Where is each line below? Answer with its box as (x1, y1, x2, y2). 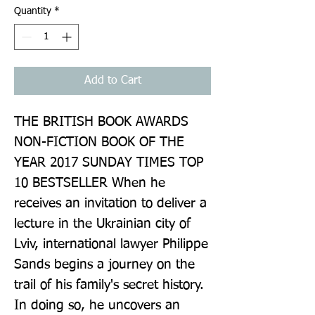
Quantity (14, 6, 51, 16)
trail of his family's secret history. (14, 278, 204, 292)
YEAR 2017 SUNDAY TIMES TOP (14, 155, 203, 169)
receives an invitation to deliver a (14, 196, 207, 210)
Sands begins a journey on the (14, 257, 195, 271)
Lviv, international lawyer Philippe (14, 237, 208, 251)
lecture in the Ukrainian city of (14, 217, 191, 231)
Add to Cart (84, 75, 141, 86)
